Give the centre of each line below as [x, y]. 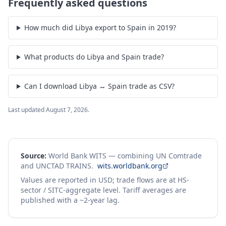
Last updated [27, 110]
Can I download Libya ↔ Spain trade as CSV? [99, 86]
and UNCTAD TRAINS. [57, 166]
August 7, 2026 [67, 110]
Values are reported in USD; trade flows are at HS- [105, 180]
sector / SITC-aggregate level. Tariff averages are [103, 190]
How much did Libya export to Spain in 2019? [100, 27]
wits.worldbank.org [130, 166]
